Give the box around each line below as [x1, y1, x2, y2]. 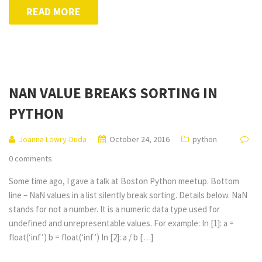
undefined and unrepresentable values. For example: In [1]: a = [9, 218, 234, 229]
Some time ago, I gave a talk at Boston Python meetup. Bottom [9, 175, 239, 187]
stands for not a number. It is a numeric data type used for [9, 204, 220, 215]
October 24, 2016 [109, 134, 170, 144]
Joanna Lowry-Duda [19, 134, 87, 144]
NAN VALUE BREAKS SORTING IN [9, 84, 218, 102]
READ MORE [26, 5, 81, 18]
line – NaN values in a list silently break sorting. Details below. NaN [9, 189, 247, 201]
